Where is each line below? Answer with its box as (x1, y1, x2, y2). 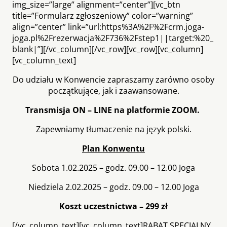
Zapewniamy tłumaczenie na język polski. (35, 123, 192, 135)
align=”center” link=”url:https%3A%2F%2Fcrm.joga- (12, 21, 204, 32)
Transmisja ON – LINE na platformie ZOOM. (25, 104, 202, 116)
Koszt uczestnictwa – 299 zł (59, 200, 168, 212)
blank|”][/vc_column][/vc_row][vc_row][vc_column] (12, 43, 203, 55)
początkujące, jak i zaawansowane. (48, 85, 179, 96)
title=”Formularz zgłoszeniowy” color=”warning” (12, 10, 193, 21)
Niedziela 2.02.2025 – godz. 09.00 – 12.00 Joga (28, 181, 199, 193)
